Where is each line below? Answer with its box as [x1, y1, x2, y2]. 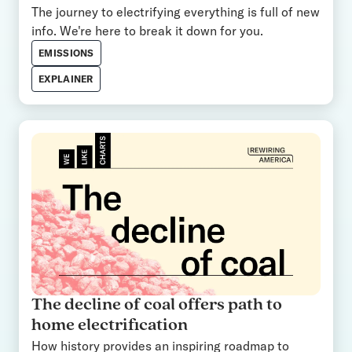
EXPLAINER [38, 73, 93, 86]
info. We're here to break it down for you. [31, 23, 263, 39]
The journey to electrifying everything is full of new [31, 4, 320, 20]
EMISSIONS [38, 47, 94, 60]
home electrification [31, 317, 188, 335]
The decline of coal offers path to [31, 296, 282, 315]
